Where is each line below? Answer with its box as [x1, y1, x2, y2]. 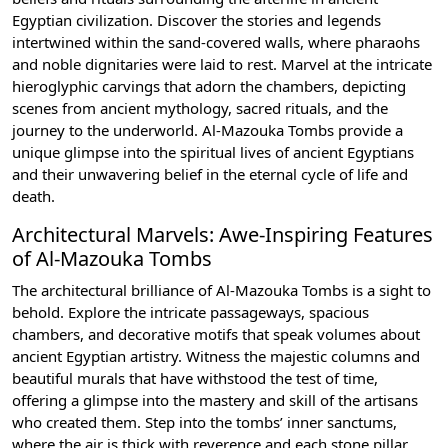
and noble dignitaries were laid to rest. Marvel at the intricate [12, 54, 432, 75]
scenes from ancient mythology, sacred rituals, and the [12, 98, 388, 119]
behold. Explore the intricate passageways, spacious [12, 302, 369, 323]
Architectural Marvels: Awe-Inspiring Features [12, 221, 433, 249]
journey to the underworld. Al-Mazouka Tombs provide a [12, 120, 403, 141]
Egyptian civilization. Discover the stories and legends [12, 10, 381, 31]
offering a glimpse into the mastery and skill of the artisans [12, 390, 418, 411]
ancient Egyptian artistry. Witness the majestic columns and [12, 346, 420, 367]
